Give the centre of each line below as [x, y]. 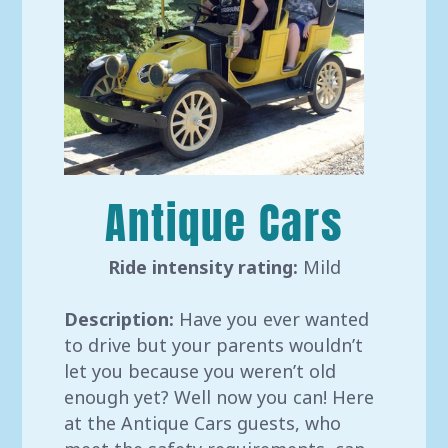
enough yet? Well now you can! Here [219, 397]
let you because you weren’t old [200, 371]
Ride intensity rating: [202, 267]
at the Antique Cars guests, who [203, 423]
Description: [122, 319]
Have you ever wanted [274, 319]
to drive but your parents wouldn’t [214, 345]
